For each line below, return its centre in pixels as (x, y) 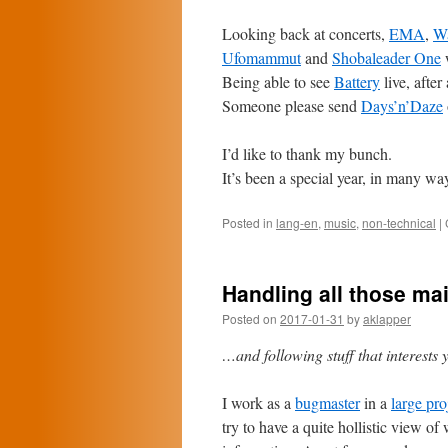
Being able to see (278, 81)
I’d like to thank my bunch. (307, 153)
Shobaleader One (386, 57)
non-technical (399, 222)
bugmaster (327, 402)
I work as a (258, 402)
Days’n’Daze (402, 105)
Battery (357, 81)
